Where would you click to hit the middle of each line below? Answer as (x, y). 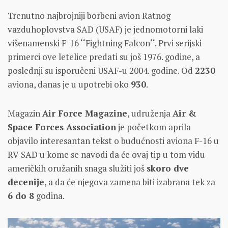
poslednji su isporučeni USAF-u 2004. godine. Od (101, 71)
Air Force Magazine (85, 113)
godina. (49, 196)
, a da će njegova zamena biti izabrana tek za (130, 182)
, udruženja (150, 113)
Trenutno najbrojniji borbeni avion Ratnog (89, 16)
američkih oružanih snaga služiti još (77, 168)
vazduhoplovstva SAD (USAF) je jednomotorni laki (105, 30)
